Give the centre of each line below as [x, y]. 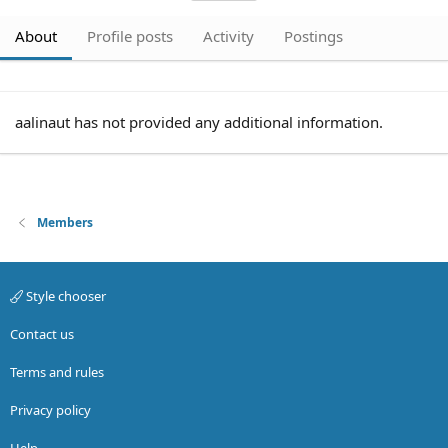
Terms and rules [57, 372]
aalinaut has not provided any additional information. [199, 122]
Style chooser [64, 296]
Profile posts [130, 36]
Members [65, 222]
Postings [313, 36]
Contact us [42, 334]
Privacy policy [50, 410]
